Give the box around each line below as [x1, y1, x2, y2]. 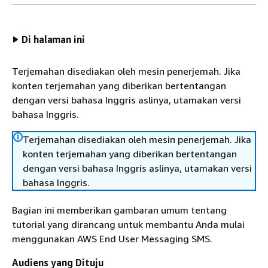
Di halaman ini [22, 33, 85, 45]
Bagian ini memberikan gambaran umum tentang [12, 204, 227, 216]
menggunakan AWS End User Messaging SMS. [12, 233, 212, 245]
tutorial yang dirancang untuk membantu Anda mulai [12, 218, 245, 230]
